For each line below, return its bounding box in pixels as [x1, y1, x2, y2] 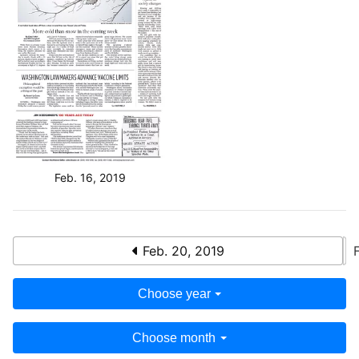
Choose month [132, 330, 216, 345]
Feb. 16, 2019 [54, 170, 126, 184]
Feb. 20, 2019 [138, 242, 224, 259]
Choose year [137, 286, 211, 301]
